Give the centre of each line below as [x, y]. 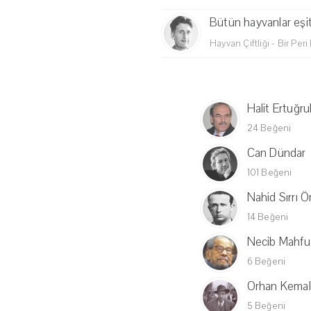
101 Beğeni [269, 173]
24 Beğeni [269, 129]
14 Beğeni [268, 218]
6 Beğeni [266, 262]
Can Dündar [276, 153]
